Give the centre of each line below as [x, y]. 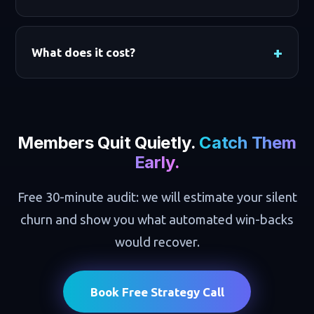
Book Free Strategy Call [157, 292]
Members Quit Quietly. [109, 142]
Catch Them [248, 142]
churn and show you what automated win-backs [157, 219]
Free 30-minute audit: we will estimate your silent [157, 197]
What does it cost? [83, 53]
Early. [157, 162]
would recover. [157, 241]
